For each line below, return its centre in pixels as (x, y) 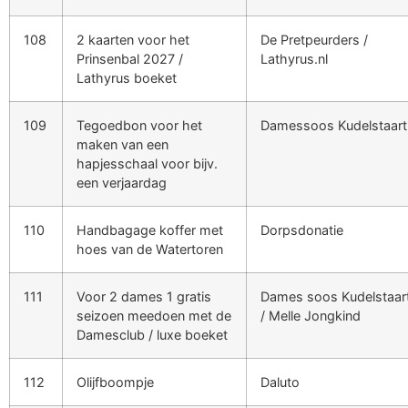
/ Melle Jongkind (311, 315)
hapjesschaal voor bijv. (147, 163)
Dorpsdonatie (302, 229)
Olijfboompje (115, 382)
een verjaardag (122, 182)
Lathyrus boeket (127, 77)
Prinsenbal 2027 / (130, 58)
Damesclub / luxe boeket (152, 334)
